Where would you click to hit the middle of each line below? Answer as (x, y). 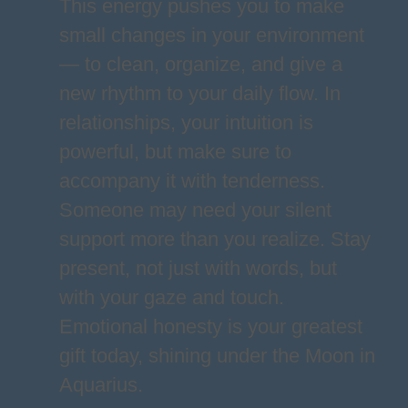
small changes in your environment (211, 35)
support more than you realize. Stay (214, 239)
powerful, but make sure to (175, 152)
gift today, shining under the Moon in (217, 356)
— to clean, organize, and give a (200, 64)
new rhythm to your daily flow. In (199, 93)
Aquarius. (101, 385)
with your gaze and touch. (171, 297)
